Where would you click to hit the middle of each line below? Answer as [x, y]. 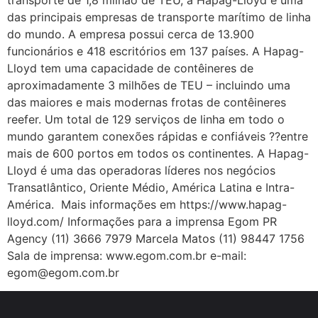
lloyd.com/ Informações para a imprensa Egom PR [142, 221]
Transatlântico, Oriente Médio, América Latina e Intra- [151, 187]
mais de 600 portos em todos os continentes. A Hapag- [158, 153]
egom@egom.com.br [63, 272]
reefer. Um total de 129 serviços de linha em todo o [146, 119]
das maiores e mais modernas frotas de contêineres [147, 102]
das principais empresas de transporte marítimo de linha [159, 17]
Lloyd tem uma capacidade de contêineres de [130, 68]
